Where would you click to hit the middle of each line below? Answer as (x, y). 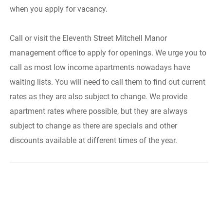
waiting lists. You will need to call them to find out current (108, 82)
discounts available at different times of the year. (93, 140)
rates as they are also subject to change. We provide (99, 97)
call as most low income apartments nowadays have (100, 67)
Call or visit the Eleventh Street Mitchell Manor (88, 38)
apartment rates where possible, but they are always (99, 111)
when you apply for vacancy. (59, 9)
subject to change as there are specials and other (93, 126)
